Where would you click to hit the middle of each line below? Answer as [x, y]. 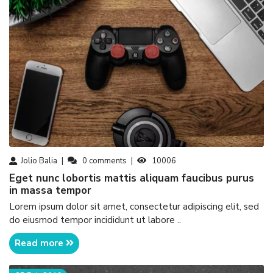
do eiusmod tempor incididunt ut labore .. [95, 220]
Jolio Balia [39, 161]
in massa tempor [50, 191]
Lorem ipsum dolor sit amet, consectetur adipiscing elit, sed [134, 206]
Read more [41, 243]
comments [108, 161]
